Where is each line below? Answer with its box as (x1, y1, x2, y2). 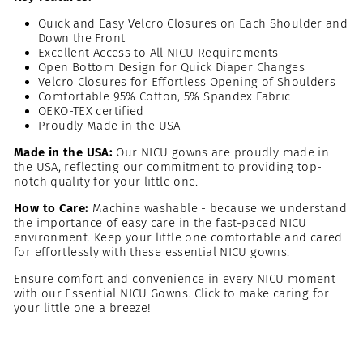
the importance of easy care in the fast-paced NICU (14, 215, 307, 230)
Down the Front (38, 30, 126, 45)
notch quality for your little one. (14, 173, 199, 189)
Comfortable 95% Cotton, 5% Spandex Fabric (38, 88, 291, 104)
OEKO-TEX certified (38, 103, 144, 118)
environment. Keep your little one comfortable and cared (14, 229, 343, 245)
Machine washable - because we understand (92, 200, 347, 216)
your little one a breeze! (14, 300, 152, 315)
